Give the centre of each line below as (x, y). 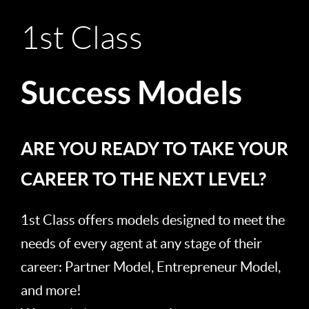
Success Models (131, 92)
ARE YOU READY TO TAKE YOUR (154, 148)
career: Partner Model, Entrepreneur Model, (151, 267)
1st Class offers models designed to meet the (153, 220)
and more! (51, 290)
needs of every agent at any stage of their (141, 243)
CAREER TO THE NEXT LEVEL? (143, 179)
